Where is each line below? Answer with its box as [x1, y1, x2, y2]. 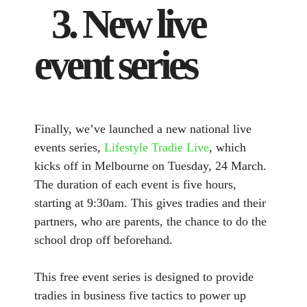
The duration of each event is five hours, [34, 177, 236, 191]
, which [209, 140, 246, 154]
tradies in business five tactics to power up [34, 288, 246, 302]
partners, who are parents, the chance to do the [34, 214, 267, 228]
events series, [34, 140, 104, 154]
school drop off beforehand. [34, 232, 173, 247]
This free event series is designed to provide [34, 269, 254, 284]
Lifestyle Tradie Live [104, 140, 209, 154]
